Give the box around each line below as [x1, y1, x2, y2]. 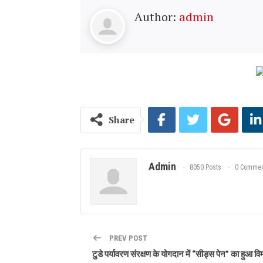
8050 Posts [190, 163, 221, 172]
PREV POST [107, 233, 148, 242]
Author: [134, 9, 179, 25]
